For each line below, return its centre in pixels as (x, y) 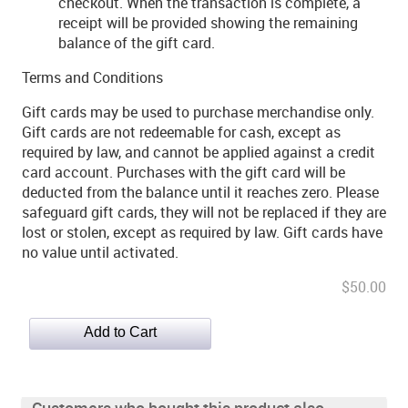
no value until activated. (100, 252)
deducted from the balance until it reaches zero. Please (200, 192)
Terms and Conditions (92, 77)
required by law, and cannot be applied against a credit (199, 152)
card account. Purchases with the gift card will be (184, 172)
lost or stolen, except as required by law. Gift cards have (202, 232)
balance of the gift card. (137, 43)
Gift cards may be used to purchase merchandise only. (198, 112)
